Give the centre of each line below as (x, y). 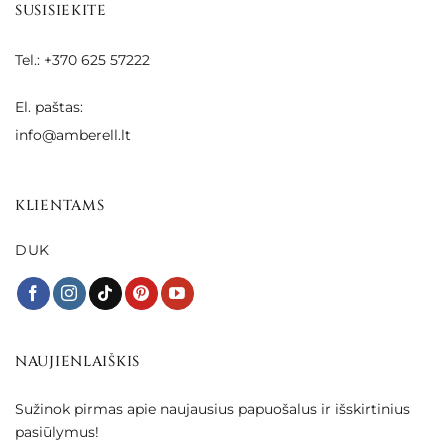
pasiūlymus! (57, 431)
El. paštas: (49, 106)
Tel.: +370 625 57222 (82, 59)
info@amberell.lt (73, 134)
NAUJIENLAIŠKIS (78, 362)
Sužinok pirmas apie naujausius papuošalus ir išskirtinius (212, 408)
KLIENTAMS (60, 206)
